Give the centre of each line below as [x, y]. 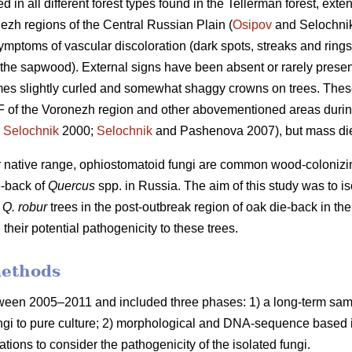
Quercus [71, 186]
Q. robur [25, 207]
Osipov [252, 25]
